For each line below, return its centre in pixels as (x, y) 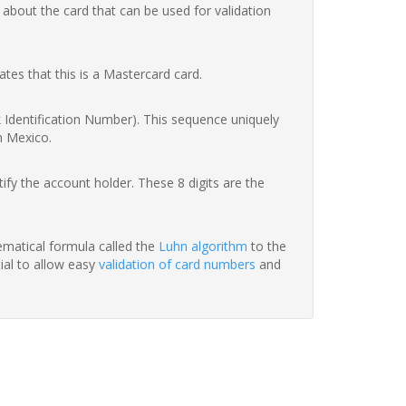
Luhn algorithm (203, 246)
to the (267, 246)
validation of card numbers (177, 265)
